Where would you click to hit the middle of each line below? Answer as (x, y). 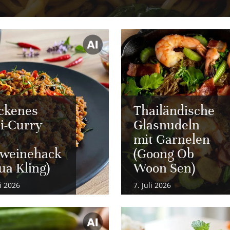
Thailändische (174, 111)
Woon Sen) (164, 169)
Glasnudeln (167, 126)
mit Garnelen (172, 140)
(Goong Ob (164, 154)
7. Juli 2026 (152, 185)
